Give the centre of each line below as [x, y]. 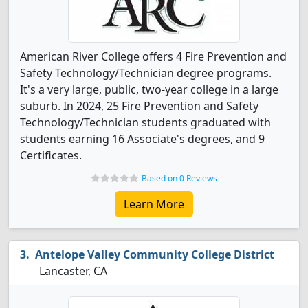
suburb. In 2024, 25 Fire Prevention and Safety [139, 106]
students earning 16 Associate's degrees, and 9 [142, 139]
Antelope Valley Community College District [155, 254]
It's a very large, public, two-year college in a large [149, 89]
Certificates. [51, 155]
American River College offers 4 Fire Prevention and [153, 56]
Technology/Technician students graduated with [145, 122]
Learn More [154, 204]
